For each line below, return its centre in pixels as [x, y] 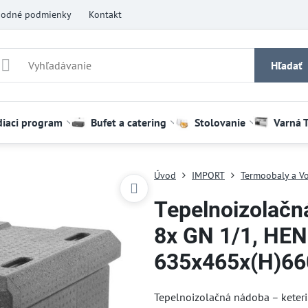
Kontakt [105, 14]
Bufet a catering [128, 122]
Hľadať [286, 65]
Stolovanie [220, 122]
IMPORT [208, 175]
